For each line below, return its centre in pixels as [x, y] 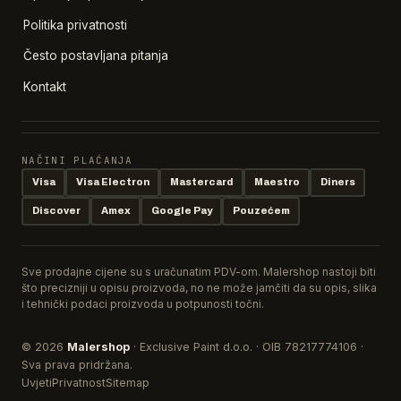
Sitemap [128, 383]
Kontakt [45, 86]
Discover [56, 210]
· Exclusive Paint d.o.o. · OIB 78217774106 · [247, 347]
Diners [337, 182]
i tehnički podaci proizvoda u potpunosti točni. [143, 303]
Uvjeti [37, 383]
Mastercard [201, 182]
